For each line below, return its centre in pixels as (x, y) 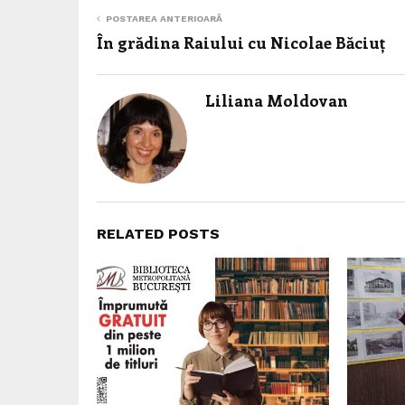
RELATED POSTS (158, 233)
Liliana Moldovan (277, 100)
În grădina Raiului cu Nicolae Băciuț (241, 42)
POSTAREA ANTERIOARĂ (164, 18)
